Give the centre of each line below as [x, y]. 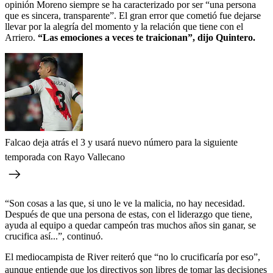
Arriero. [21, 37]
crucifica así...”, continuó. [54, 236]
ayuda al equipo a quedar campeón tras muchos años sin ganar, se [130, 225]
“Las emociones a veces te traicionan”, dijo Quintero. [147, 37]
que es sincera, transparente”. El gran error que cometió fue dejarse [133, 15]
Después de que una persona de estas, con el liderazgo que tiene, [129, 214]
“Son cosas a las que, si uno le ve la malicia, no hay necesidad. [125, 203]
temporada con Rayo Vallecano [65, 157]
